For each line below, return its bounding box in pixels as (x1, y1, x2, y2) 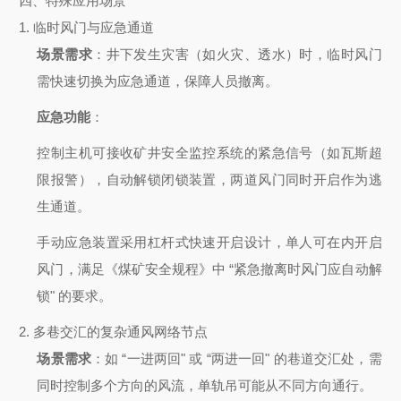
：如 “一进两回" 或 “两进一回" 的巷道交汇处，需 (91, 351, 382, 367)
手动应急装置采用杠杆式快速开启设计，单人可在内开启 (37, 235, 382, 251)
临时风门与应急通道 (33, 20, 155, 36)
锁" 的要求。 (37, 288, 113, 304)
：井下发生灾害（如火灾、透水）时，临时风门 (92, 47, 382, 63)
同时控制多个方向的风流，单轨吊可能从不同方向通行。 (37, 378, 373, 394)
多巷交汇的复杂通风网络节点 (33, 324, 209, 340)
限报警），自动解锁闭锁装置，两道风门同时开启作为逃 (37, 172, 382, 188)
